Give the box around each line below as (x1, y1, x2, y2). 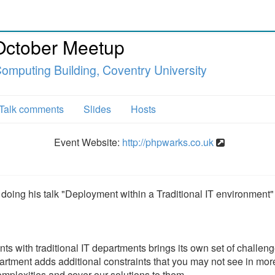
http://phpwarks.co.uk (122, 135, 214, 149)
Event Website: (53, 135, 122, 149)
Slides (83, 102, 111, 116)
